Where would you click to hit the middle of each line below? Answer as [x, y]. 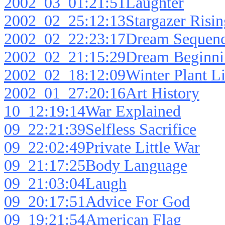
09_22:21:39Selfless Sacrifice [100, 130]
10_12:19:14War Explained [92, 111]
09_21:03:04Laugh [65, 184]
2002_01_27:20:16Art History [102, 93]
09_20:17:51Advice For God [97, 202]
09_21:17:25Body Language [96, 166]
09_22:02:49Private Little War [102, 148]
